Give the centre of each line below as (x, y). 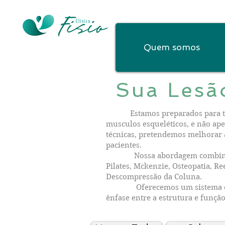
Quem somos (172, 47)
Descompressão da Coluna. (154, 177)
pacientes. (124, 145)
